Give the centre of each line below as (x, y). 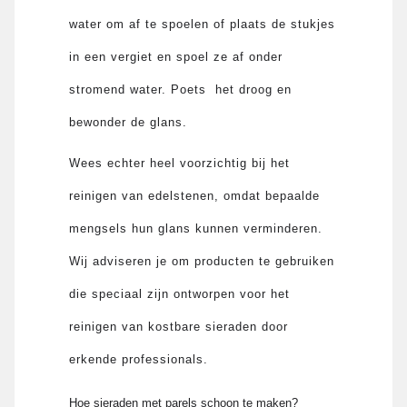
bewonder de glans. (129, 122)
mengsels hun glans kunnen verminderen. (196, 228)
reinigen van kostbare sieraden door (179, 326)
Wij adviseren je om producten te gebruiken (202, 261)
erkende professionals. (139, 359)
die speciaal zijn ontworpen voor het (180, 293)
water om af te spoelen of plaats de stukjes (203, 24)
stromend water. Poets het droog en (181, 89)
